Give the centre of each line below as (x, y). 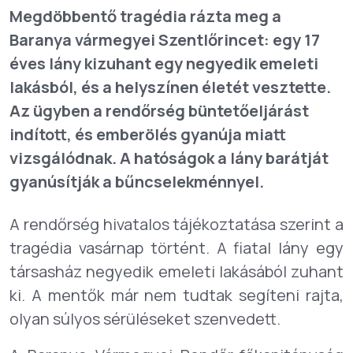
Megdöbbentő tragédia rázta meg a (145, 16)
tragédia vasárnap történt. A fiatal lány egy (176, 248)
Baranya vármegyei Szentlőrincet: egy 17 (165, 40)
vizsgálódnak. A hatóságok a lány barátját (169, 158)
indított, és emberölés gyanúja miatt (148, 134)
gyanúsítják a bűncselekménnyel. (137, 182)
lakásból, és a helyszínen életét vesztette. (170, 87)
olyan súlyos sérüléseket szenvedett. (145, 319)
